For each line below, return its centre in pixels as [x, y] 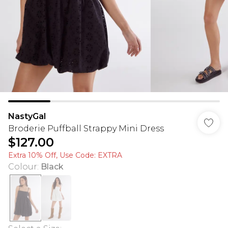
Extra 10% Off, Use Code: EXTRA [65, 155]
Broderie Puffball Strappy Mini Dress [86, 129]
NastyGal [27, 116]
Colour [23, 167]
